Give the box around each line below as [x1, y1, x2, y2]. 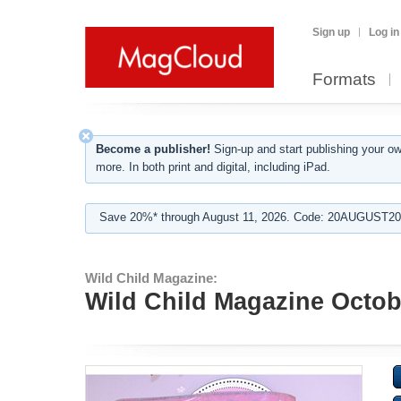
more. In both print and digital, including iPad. [96, 160, 330, 174]
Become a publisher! [96, 142, 210, 156]
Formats [312, 70, 376, 89]
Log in [369, 26, 399, 38]
